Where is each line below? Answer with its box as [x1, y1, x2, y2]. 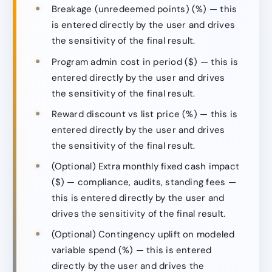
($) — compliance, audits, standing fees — [51, 176, 236, 189]
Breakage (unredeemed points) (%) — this [51, 3, 237, 16]
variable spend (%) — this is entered [51, 244, 212, 257]
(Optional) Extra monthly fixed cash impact [51, 160, 239, 173]
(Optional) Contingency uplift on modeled [51, 228, 235, 241]
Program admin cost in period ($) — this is [51, 55, 238, 68]
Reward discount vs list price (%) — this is [51, 107, 238, 120]
